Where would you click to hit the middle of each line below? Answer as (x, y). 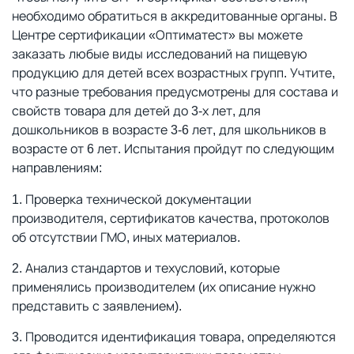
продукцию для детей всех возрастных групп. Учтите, (173, 73)
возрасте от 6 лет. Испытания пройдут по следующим (173, 149)
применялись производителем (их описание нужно (164, 287)
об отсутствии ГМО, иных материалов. (126, 237)
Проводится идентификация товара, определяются (181, 337)
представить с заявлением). (97, 306)
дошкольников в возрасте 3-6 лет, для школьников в (169, 130)
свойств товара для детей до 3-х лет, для (136, 111)
